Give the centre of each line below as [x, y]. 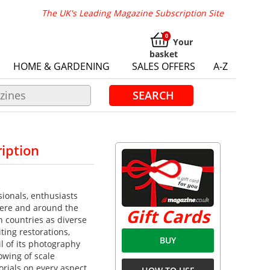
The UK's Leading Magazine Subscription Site [133, 13]
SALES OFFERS [164, 66]
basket [164, 54]
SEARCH [153, 95]
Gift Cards [168, 216]
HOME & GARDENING [61, 66]
